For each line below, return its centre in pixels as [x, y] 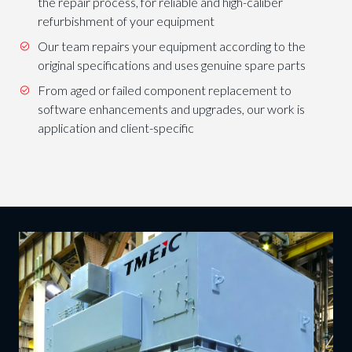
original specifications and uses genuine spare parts [171, 65]
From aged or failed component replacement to [164, 90]
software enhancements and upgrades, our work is [171, 109]
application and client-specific [115, 128]
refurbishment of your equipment [126, 21]
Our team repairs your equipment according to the [171, 46]
